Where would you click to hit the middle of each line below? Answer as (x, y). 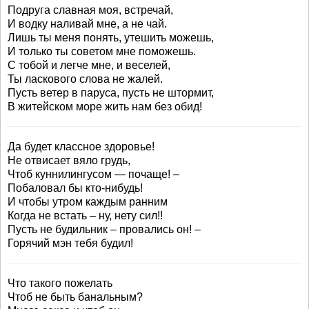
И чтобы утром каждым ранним (88, 202)
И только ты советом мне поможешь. (102, 51)
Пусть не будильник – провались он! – (104, 229)
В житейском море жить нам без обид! (105, 107)
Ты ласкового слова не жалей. (85, 79)
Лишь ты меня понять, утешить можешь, (111, 38)
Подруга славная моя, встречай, (90, 10)
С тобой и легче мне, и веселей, (89, 65)
